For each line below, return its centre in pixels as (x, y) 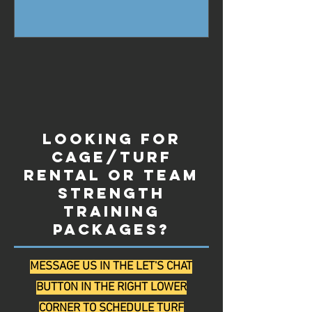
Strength (111, 194)
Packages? (111, 230)
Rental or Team (111, 175)
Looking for (111, 139)
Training (111, 212)
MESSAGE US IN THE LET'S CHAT (111, 267)
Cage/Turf (111, 157)
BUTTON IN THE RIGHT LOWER (111, 288)
